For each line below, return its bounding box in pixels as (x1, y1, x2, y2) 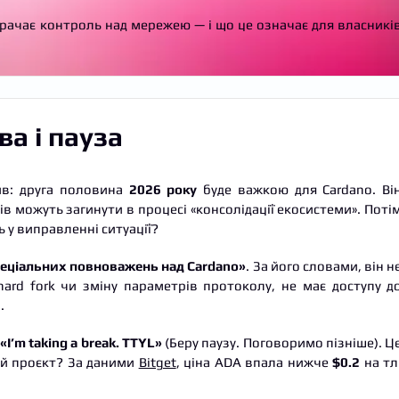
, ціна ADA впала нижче (175, 354, 333, 370)
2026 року (128, 181, 198, 197)
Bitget (138, 354, 176, 370)
